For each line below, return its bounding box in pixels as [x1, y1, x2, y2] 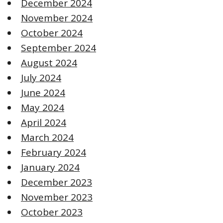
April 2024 [21, 115, 66, 129]
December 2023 [21, 175, 92, 189]
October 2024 [21, 26, 83, 39]
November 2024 [21, 11, 93, 24]
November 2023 [21, 190, 93, 204]
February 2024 [21, 145, 86, 159]
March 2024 [21, 130, 74, 144]
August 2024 [21, 56, 77, 69]
